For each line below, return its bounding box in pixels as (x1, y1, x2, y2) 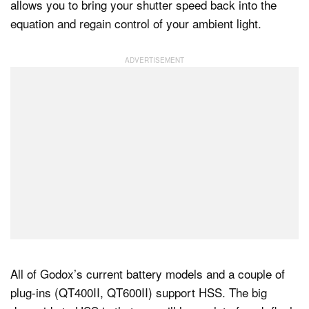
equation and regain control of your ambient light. (10, 14, 261, 32)
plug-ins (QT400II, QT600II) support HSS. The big (10, 283, 267, 301)
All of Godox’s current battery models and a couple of (10, 264, 285, 282)
